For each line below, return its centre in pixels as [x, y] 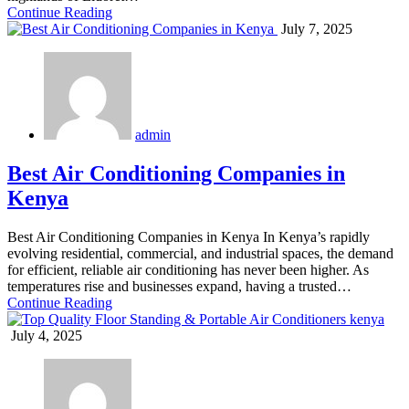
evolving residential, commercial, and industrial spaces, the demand [200, 254]
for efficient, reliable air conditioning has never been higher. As [188, 270]
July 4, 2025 [45, 336]
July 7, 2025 [315, 29]
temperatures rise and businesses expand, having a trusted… [179, 287]
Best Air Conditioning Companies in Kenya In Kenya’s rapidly [189, 237]
